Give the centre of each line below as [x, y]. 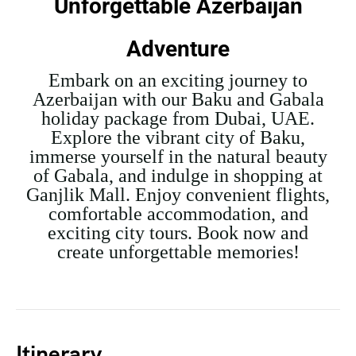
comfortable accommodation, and [178, 214]
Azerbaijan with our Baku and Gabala [178, 99]
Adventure [178, 49]
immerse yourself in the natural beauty [178, 157]
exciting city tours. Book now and [178, 233]
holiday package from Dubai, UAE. [178, 118]
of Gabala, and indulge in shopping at [178, 176]
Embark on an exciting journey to [178, 80]
